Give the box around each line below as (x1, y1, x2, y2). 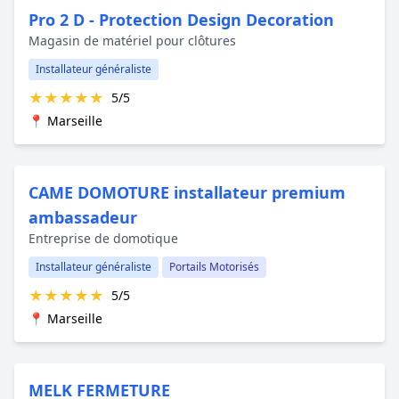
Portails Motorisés (169, 258, 259, 274)
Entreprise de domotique (28, 229, 178, 247)
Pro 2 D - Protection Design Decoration (28, 8, 334, 30)
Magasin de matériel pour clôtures (28, 31, 236, 49)
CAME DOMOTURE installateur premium (28, 181, 346, 203)
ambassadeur (28, 206, 137, 228)
